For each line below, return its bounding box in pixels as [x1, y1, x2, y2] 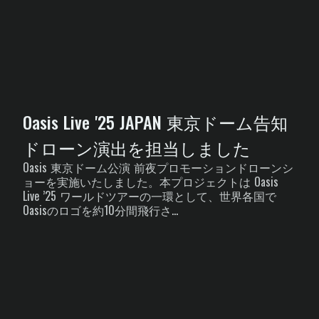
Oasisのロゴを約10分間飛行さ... [23, 201, 178, 219]
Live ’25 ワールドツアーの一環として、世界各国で [23, 187, 276, 204]
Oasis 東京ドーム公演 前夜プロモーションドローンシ [23, 158, 293, 176]
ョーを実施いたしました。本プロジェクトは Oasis [23, 172, 278, 190]
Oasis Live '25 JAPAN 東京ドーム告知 [23, 108, 288, 135]
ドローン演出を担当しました [23, 134, 251, 160]
